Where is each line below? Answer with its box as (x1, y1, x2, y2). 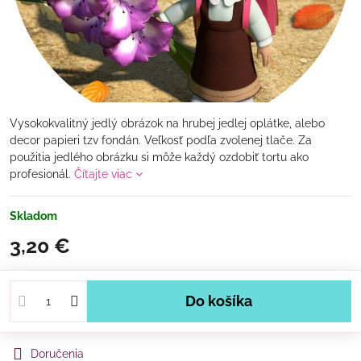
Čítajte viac (74, 168, 132, 180)
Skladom (10, 210, 57, 222)
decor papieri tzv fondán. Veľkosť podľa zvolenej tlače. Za (10, 134, 312, 147)
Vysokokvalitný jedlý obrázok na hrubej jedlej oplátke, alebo (10, 117, 325, 130)
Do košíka (196, 293, 253, 309)
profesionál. (10, 168, 74, 180)
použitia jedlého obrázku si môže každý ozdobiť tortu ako (10, 151, 309, 164)
